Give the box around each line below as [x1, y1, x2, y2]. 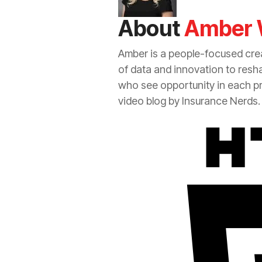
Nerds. [227, 94, 260, 107]
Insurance [182, 94, 227, 107]
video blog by [118, 94, 182, 107]
